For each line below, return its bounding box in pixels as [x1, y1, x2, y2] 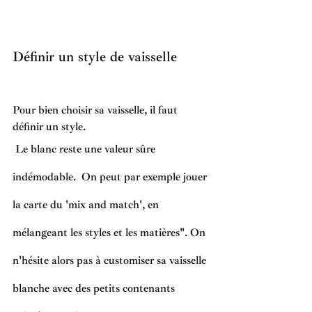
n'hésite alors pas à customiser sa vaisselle [13, 253, 209, 268]
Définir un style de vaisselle [13, 47, 177, 65]
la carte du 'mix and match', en [13, 198, 162, 212]
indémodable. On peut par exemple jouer [13, 170, 210, 185]
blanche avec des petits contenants [13, 281, 178, 296]
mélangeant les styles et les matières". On [13, 226, 208, 240]
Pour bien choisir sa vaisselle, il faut [13, 103, 180, 118]
